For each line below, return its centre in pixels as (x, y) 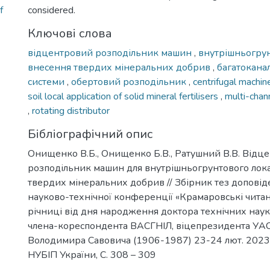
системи (47, 82)
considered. (52, 10)
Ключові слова (70, 33)
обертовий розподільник (130, 82)
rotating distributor (71, 111)
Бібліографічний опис (90, 134)
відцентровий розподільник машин (111, 53)
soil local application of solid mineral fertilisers (124, 96)
